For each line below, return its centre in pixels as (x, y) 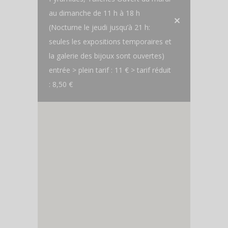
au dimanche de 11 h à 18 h (94, 13)
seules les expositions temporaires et (110, 42)
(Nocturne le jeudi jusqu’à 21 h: (99, 27)
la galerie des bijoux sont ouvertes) (107, 56)
